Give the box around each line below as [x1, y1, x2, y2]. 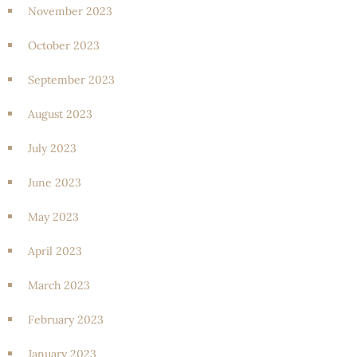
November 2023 [28, 3, 112, 18]
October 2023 [28, 37, 100, 53]
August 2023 [28, 106, 92, 121]
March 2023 [28, 277, 90, 292]
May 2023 [28, 209, 79, 224]
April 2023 [28, 243, 82, 258]
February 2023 [28, 312, 104, 327]
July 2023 [28, 140, 76, 155]
